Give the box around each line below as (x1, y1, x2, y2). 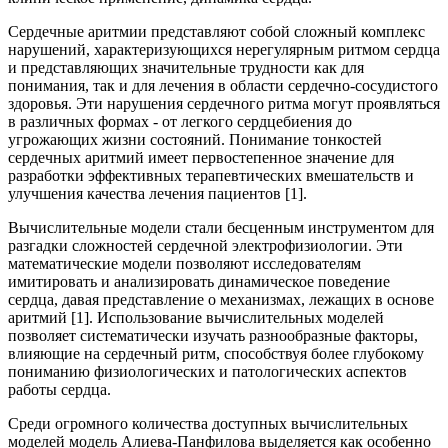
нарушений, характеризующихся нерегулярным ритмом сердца (8, 40, 440, 58)
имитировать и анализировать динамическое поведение (8, 272, 390, 290)
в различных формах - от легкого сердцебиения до (8, 112, 352, 130)
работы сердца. (8, 380, 111, 398)
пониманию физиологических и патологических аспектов (8, 362, 407, 380)
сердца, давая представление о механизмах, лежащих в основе (8, 290, 434, 308)
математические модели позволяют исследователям (8, 254, 361, 272)
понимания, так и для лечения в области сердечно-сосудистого (8, 76, 438, 94)
